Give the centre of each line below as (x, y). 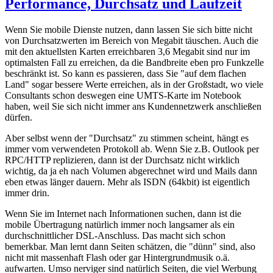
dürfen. (19, 117)
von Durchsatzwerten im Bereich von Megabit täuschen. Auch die (132, 40)
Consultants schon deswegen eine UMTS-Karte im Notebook (123, 95)
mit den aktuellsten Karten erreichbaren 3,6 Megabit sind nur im (127, 51)
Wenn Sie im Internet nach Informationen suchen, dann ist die (123, 213)
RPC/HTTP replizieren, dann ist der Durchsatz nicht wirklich (122, 160)
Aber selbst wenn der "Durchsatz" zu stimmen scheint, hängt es (127, 138)
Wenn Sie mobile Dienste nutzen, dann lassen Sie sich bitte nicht (129, 29)
